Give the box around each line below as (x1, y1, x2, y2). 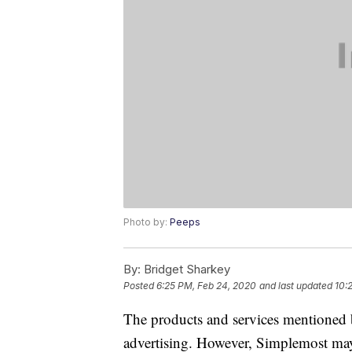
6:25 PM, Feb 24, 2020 (156, 280, 256, 292)
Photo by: (123, 216, 170, 229)
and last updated (259, 280, 332, 292)
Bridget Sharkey (141, 262, 230, 277)
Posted (123, 280, 156, 292)
